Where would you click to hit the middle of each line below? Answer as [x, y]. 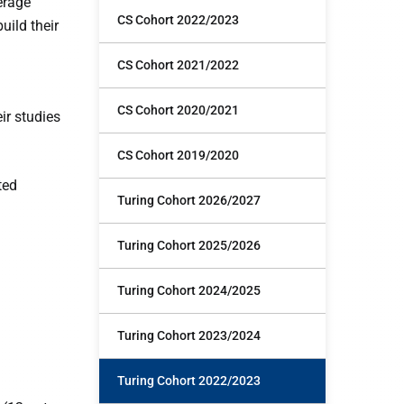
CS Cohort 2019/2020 [179, 155]
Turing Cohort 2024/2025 [189, 290]
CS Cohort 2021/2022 [179, 65]
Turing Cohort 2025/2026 [189, 245]
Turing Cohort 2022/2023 [189, 381]
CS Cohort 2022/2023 [179, 20]
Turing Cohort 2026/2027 [189, 200]
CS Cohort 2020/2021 [179, 110]
